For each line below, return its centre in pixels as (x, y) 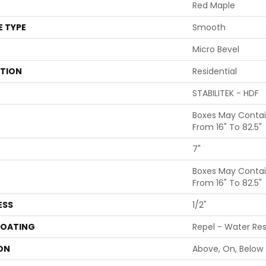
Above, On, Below (228, 249)
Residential (215, 71)
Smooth (209, 27)
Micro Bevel (216, 49)
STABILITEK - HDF (226, 93)
